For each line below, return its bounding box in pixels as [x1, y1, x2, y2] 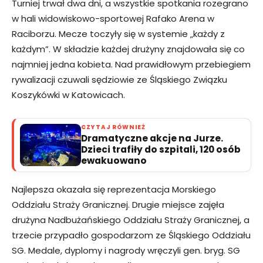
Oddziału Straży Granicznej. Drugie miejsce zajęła [12, 198, 224, 211]
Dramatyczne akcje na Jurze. [81, 131, 223, 144]
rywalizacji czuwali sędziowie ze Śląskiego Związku [12, 73, 227, 86]
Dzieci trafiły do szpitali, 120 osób [81, 143, 241, 156]
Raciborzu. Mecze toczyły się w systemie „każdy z [12, 27, 225, 40]
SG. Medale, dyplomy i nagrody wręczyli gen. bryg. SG [12, 244, 240, 257]
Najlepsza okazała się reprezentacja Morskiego [12, 183, 216, 195]
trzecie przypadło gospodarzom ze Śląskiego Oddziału [12, 228, 251, 241]
